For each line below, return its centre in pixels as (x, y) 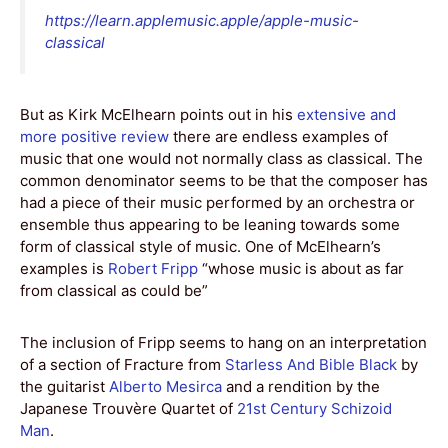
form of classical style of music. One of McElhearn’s (200, 246)
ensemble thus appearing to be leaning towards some (210, 224)
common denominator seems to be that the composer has (224, 180)
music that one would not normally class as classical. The (221, 158)
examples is (64, 268)
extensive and (346, 114)
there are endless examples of (278, 136)
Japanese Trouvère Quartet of (128, 408)
